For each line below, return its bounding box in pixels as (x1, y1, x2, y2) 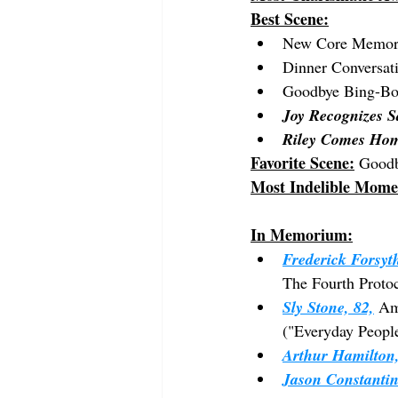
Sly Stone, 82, (283, 296, 374, 319)
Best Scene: (251, 7, 329, 31)
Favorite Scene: (251, 151, 354, 175)
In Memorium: (251, 223, 353, 247)
